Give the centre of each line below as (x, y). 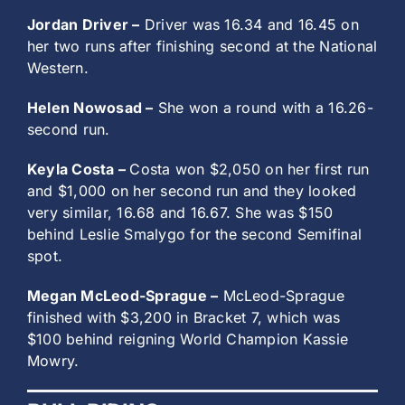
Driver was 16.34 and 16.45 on (249, 25)
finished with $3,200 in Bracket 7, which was (184, 318)
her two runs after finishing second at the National (202, 47)
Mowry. (53, 361)
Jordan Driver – (84, 25)
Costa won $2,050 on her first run (250, 170)
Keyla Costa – (79, 170)
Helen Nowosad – (90, 108)
